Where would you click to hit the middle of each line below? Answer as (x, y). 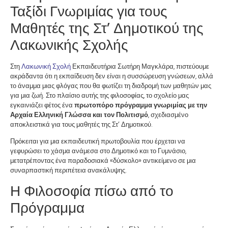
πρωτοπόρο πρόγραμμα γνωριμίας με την (141, 105)
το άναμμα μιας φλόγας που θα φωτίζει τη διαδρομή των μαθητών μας (111, 86)
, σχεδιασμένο (168, 115)
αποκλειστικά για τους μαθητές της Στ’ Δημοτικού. (81, 124)
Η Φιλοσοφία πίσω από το (92, 191)
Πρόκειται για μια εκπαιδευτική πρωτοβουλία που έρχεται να (98, 141)
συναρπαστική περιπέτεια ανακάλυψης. (68, 170)
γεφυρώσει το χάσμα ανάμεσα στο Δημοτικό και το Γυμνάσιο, (98, 151)
